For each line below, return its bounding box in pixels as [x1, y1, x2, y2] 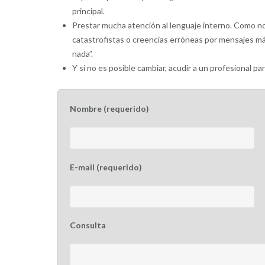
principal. [72, 5, 105, 16]
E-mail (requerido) [69, 161, 142, 172]
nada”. [72, 48, 93, 59]
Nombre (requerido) [69, 104, 149, 114]
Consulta [69, 220, 106, 231]
